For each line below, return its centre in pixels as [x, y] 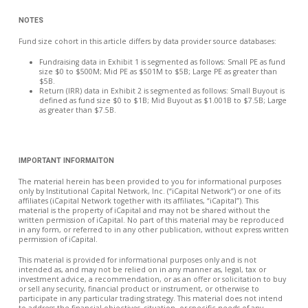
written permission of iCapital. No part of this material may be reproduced [151, 220]
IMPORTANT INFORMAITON [66, 161]
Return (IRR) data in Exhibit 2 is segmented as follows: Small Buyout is [162, 90]
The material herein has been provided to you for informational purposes [150, 181]
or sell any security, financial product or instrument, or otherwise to [139, 288]
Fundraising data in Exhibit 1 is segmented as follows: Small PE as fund [162, 62]
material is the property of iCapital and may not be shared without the [144, 210]
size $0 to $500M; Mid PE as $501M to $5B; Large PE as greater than [158, 71]
